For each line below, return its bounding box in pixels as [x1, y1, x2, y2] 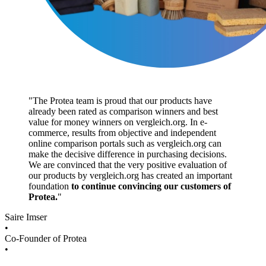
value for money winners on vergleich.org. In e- [28, 117, 207, 128]
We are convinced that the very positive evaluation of [28, 160, 227, 170]
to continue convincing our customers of [71, 181, 231, 192]
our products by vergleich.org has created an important [28, 170, 232, 181]
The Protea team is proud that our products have [33, 96, 212, 106]
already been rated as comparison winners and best [28, 106, 218, 117]
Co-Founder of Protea [5, 233, 87, 244]
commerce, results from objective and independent [28, 128, 216, 138]
